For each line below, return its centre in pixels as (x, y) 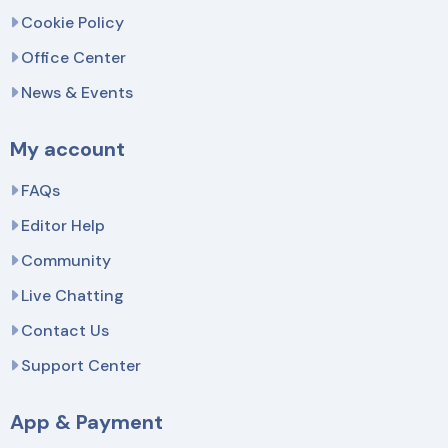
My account (67, 148)
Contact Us (65, 330)
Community (66, 260)
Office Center (73, 57)
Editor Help (63, 225)
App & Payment (86, 421)
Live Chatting (72, 295)
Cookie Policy (72, 22)
